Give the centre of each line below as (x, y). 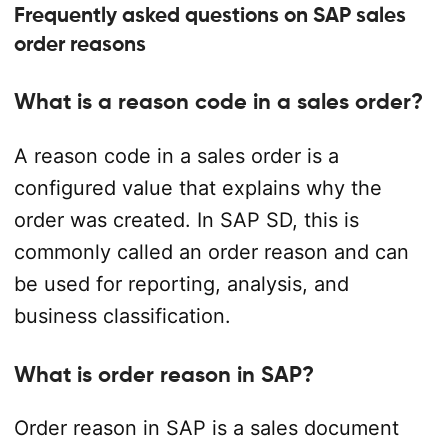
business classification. (122, 315)
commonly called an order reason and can (211, 251)
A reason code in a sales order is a (176, 155)
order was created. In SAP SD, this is (186, 219)
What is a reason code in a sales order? (218, 101)
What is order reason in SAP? (163, 373)
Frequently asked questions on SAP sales (209, 14)
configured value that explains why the (197, 187)
